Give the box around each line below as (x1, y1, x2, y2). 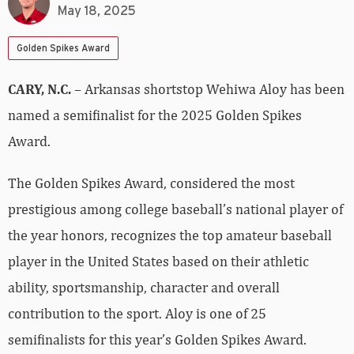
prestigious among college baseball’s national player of (8, 200, 343, 217)
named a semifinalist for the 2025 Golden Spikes (8, 106, 302, 123)
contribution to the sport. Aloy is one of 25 (8, 304, 266, 322)
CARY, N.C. (8, 80, 74, 97)
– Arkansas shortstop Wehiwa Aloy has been (74, 80, 345, 97)
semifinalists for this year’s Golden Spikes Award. (8, 330, 307, 348)
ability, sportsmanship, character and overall (8, 278, 280, 296)
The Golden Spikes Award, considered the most (8, 174, 295, 191)
